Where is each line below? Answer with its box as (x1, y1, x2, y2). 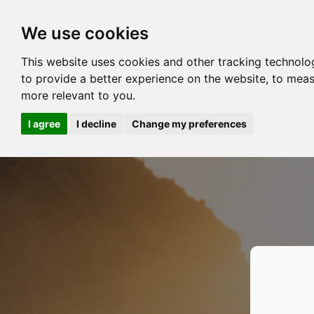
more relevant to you (21, 88, 132, 102)
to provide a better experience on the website (21, 71, 266, 86)
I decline (76, 117, 116, 130)
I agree (28, 117, 60, 130)
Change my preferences (132, 117, 247, 130)
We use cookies (21, 23, 149, 43)
